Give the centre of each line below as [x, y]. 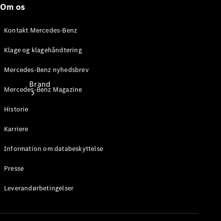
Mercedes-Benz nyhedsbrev [46, 70]
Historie [16, 109]
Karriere [16, 129]
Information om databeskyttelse [54, 148]
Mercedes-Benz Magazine [43, 89]
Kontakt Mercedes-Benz [41, 30]
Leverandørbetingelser [39, 188]
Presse [14, 168]
